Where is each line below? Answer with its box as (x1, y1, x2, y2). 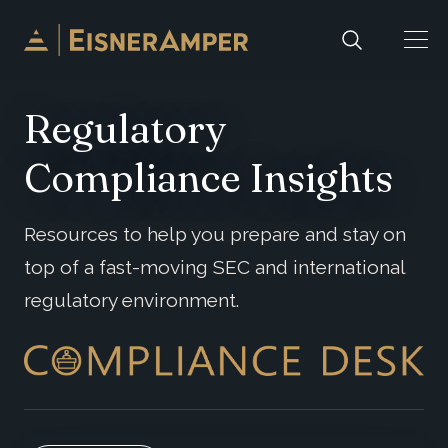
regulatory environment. (24, 288, 239, 311)
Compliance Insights (24, 152, 393, 202)
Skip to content (16, 12, 130, 31)
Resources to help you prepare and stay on (24, 222, 406, 245)
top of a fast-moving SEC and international (24, 255, 405, 278)
